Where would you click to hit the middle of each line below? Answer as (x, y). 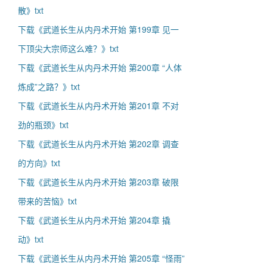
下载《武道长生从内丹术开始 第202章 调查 (98, 144)
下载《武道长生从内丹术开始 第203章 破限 (98, 182)
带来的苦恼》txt (47, 201)
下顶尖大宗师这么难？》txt (68, 48)
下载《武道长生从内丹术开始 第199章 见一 (98, 29)
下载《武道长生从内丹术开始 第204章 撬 (94, 220)
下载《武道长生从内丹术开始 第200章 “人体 (100, 67)
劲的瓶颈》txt (43, 125)
